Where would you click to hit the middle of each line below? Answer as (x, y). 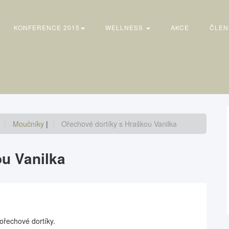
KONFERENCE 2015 (47, 27)
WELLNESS (125, 27)
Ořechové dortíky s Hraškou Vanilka (119, 124)
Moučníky (29, 124)
